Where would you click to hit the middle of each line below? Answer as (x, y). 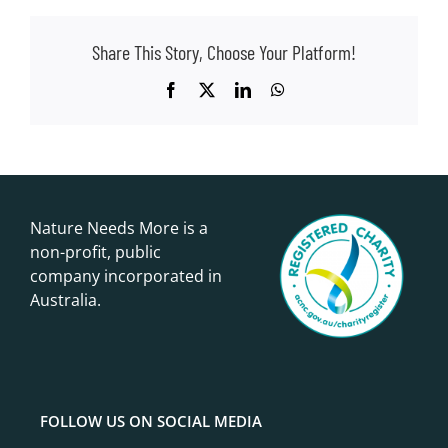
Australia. (65, 299)
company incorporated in (126, 275)
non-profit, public (95, 251)
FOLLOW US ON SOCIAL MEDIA (151, 420)
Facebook (209, 89)
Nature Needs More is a (119, 227)
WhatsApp (318, 89)
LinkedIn (279, 89)
